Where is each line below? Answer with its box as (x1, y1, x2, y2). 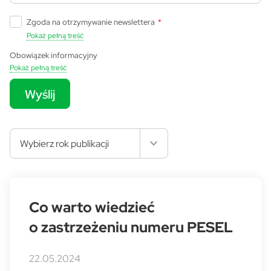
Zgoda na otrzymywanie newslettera (27, 17, 155, 27)
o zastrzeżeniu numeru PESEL (29, 218, 233, 237)
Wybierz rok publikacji (20, 137, 109, 149)
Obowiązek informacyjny (10, 50, 97, 60)
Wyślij (25, 86, 55, 102)
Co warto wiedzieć (29, 198, 155, 217)
